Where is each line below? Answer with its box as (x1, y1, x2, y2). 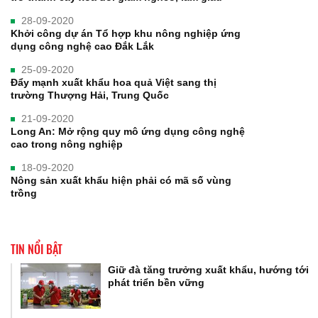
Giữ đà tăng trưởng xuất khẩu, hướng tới (108, 263, 309, 275)
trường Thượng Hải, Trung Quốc (11, 89, 169, 101)
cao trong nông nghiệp (11, 138, 123, 150)
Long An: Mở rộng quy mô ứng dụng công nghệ (11, 125, 245, 137)
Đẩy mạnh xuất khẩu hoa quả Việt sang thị (11, 76, 216, 88)
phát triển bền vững (108, 276, 205, 288)
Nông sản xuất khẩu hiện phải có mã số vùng (11, 174, 231, 186)
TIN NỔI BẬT (11, 240, 62, 258)
